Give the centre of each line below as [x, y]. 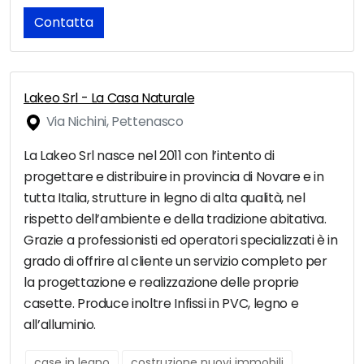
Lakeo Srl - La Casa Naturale [109, 98]
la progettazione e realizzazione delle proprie [161, 283]
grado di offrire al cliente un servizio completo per [175, 262]
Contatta [64, 23]
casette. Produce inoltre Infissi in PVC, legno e [161, 304]
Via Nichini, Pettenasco [113, 122]
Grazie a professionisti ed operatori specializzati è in [181, 240]
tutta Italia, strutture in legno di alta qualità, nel [165, 198]
